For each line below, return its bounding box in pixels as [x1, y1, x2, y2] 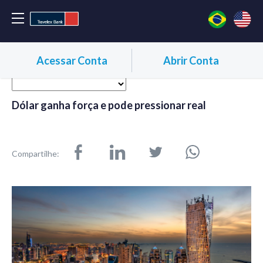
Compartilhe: [12, 148, 59, 159]
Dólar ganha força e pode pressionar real [12, 99, 206, 112]
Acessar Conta [36, 53, 108, 67]
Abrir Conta [163, 53, 219, 67]
